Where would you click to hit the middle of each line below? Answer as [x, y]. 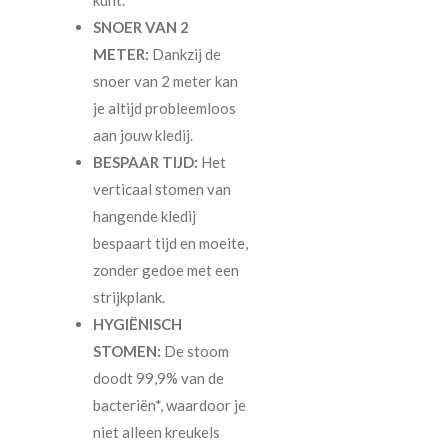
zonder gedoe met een [165, 270]
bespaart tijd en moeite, [170, 243]
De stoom [196, 351]
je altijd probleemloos [164, 108]
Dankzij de [186, 54]
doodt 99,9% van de [158, 378]
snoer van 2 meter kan [165, 81]
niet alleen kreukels [156, 432]
